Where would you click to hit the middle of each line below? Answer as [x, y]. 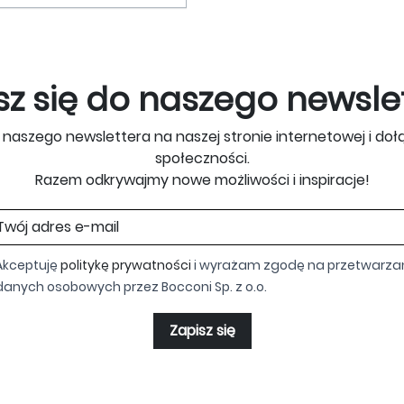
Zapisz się [202, 331]
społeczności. [202, 158]
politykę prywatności [126, 265]
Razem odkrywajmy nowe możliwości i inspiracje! [202, 179]
